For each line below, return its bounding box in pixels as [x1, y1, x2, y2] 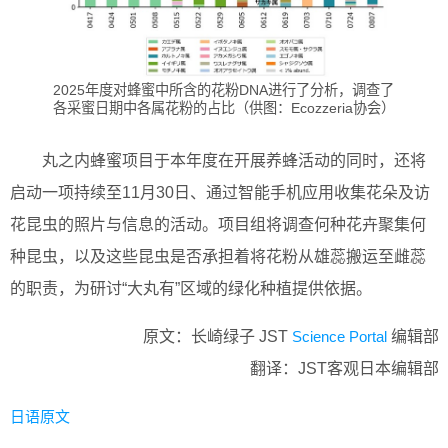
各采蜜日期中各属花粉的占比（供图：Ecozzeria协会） [52, 99, 395, 116]
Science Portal [292, 328, 387, 346]
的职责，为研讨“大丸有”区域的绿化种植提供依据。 [10, 280, 372, 298]
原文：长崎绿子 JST [143, 328, 292, 346]
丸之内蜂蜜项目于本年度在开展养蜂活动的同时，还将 [42, 152, 426, 170]
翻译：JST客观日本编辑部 [250, 360, 439, 378]
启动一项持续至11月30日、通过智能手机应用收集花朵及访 [10, 184, 430, 202]
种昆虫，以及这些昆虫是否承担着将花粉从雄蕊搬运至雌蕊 [10, 248, 426, 266]
